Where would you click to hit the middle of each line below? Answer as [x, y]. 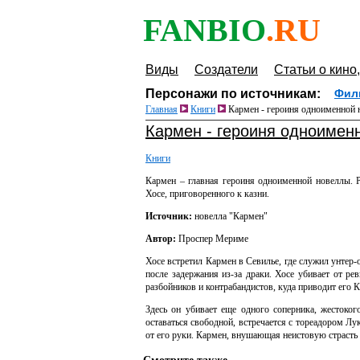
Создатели [226, 70]
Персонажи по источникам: [233, 94]
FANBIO [205, 30]
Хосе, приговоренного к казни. [207, 194]
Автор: [162, 239]
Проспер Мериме [213, 239]
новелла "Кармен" [231, 216]
